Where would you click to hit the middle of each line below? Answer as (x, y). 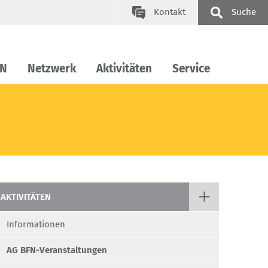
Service (191, 69)
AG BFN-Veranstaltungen (57, 250)
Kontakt (170, 12)
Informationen (36, 225)
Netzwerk (52, 69)
